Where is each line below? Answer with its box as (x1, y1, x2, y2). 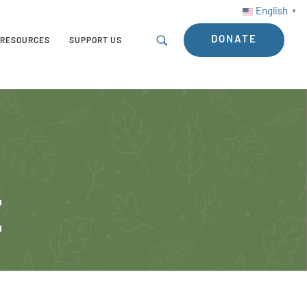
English (256, 7, 288, 17)
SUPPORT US (69, 37, 123, 45)
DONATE (210, 34, 257, 45)
